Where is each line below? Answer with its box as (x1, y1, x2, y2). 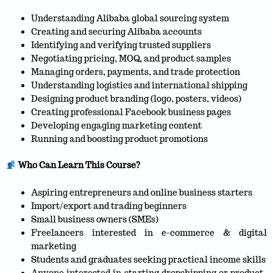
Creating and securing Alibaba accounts (31, 26, 202, 37)
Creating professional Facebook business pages (31, 107, 232, 118)
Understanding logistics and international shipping (31, 80, 248, 91)
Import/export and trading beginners (31, 200, 187, 212)
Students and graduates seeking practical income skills (31, 254, 266, 266)
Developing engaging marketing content (31, 120, 202, 131)
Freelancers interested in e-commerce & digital (31, 227, 267, 239)
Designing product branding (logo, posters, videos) (31, 93, 242, 104)
